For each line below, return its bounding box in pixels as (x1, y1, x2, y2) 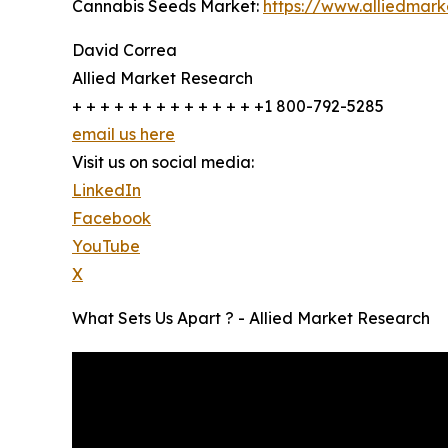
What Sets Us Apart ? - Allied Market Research (72, 308, 430, 329)
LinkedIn (72, 180, 141, 201)
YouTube (72, 236, 140, 257)
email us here (72, 124, 175, 145)
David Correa (72, 40, 177, 61)
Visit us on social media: (72, 152, 254, 173)
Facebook (72, 208, 151, 229)
